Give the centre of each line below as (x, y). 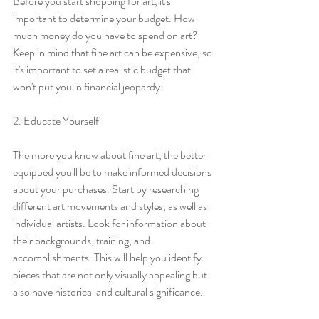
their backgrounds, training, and (83, 240)
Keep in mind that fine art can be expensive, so (114, 52)
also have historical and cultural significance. (108, 292)
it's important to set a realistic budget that (103, 69)
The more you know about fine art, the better (111, 155)
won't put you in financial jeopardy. (88, 87)
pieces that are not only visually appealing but (111, 274)
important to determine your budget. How (105, 18)
